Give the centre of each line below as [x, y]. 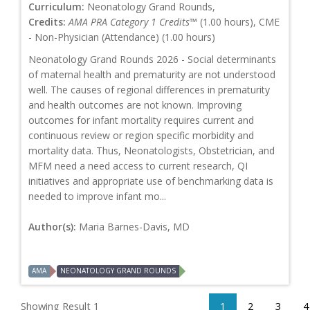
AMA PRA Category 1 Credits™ [133, 22]
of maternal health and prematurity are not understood [152, 75]
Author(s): [54, 227]
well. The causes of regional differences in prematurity [149, 90]
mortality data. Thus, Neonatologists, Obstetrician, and [152, 151]
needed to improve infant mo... [97, 197]
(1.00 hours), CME [238, 22]
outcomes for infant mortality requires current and [141, 120]
